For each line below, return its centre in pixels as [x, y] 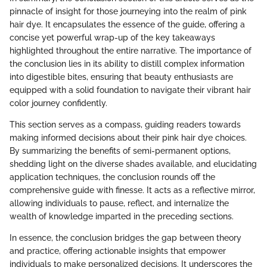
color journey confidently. [58, 103]
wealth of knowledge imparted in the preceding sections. [122, 217]
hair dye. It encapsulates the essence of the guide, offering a [127, 25]
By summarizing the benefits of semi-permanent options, [120, 151]
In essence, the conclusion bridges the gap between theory [125, 238]
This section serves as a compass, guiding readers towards [125, 125]
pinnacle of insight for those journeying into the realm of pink [128, 12]
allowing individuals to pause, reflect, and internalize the [119, 204]
